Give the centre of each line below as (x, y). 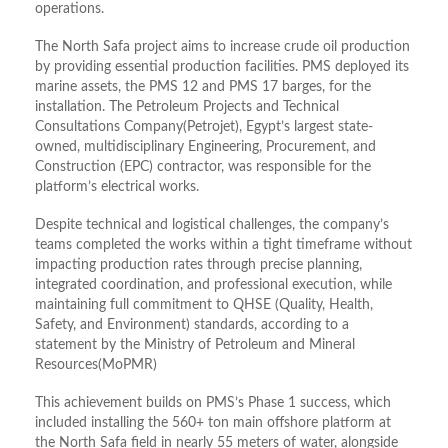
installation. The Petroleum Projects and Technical (187, 107)
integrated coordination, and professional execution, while (213, 285)
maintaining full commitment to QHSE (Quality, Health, (204, 305)
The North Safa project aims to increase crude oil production (222, 47)
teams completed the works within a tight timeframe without (223, 245)
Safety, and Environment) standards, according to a (192, 325)
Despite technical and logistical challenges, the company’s (212, 225)
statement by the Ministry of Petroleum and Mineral (195, 345)
